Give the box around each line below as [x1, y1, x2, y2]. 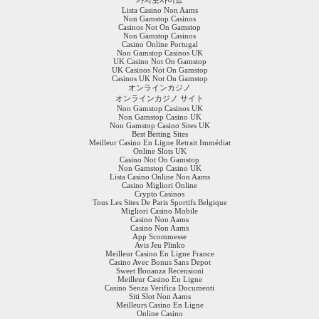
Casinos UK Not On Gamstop [111, 73, 208, 83]
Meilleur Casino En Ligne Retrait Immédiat [88, 137, 231, 147]
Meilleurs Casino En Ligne [115, 300, 204, 309]
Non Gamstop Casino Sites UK [109, 120, 210, 130]
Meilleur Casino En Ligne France [105, 249, 214, 258]
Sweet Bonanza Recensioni [115, 266, 204, 275]
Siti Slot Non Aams [128, 291, 191, 300]
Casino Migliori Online [122, 180, 197, 189]
